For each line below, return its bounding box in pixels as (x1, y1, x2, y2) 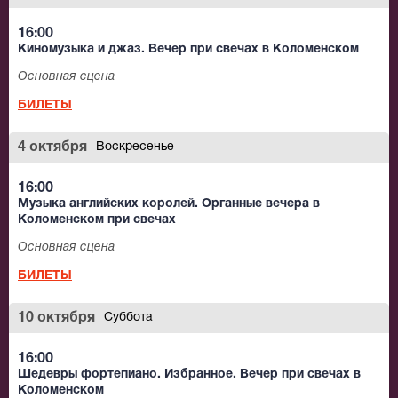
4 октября (18, 141, 87, 155)
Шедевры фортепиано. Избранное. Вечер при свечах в (18, 369, 361, 381)
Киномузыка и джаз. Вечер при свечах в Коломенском (18, 44, 359, 56)
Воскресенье (96, 141, 174, 154)
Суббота (104, 312, 153, 324)
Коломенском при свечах (18, 214, 176, 227)
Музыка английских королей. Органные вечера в (18, 198, 320, 211)
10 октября (18, 312, 95, 325)
